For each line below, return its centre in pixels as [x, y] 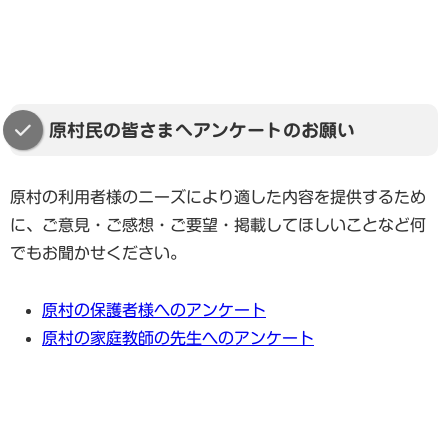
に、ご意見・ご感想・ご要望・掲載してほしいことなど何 [218, 225]
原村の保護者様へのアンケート [154, 310]
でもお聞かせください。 [98, 253]
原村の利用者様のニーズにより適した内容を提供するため [218, 197]
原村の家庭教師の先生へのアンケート [178, 338]
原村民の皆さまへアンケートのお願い [202, 130]
